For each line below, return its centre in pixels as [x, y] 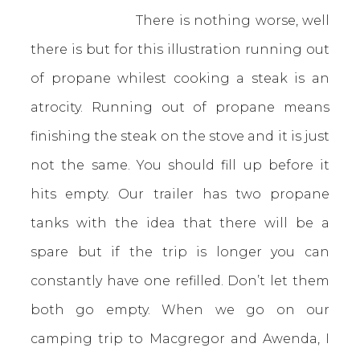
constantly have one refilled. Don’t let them [180, 281]
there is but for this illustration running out [180, 49]
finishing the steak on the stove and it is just [180, 136]
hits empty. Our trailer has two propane [180, 194]
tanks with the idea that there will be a [180, 223]
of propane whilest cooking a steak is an [180, 78]
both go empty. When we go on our [180, 310]
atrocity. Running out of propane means [180, 107]
